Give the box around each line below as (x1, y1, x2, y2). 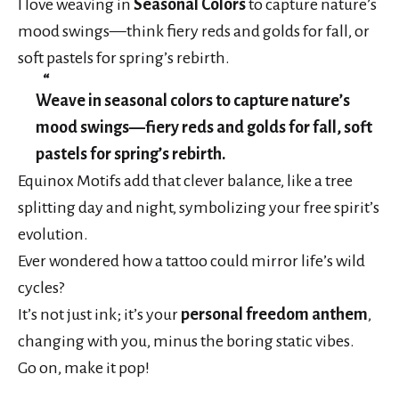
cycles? (18, 278, 64, 297)
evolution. (18, 224, 88, 243)
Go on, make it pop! (18, 358, 150, 377)
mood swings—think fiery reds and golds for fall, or (18, 22, 370, 41)
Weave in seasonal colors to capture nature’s (36, 91, 350, 110)
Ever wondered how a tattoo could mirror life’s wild (18, 251, 365, 270)
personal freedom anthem (181, 305, 368, 323)
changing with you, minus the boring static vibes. (18, 331, 354, 350)
